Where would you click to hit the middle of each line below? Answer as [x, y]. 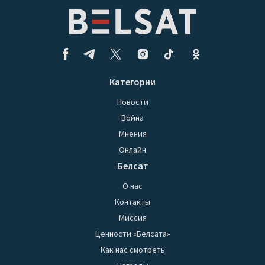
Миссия [132, 218]
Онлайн [132, 150]
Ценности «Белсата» [132, 234]
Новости [132, 102]
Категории [132, 82]
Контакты [132, 202]
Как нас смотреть [132, 250]
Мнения [132, 134]
